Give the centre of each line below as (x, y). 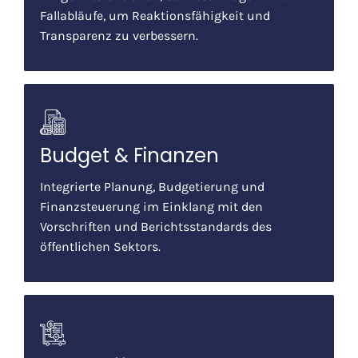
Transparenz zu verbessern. (119, 35)
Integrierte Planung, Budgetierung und (152, 186)
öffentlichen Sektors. (100, 246)
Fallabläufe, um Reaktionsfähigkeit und (155, 15)
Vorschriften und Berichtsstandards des (156, 226)
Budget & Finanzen (129, 155)
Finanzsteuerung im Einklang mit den (151, 206)
